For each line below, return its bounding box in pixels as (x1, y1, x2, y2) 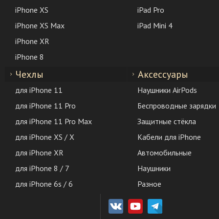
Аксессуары (138, 68, 188, 81)
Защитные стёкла (137, 116, 196, 126)
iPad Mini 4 (137, 21, 173, 30)
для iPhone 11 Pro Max (15, 116, 92, 126)
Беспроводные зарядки (137, 101, 216, 110)
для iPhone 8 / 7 (15, 163, 69, 173)
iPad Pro (137, 5, 164, 15)
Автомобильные (137, 148, 192, 157)
